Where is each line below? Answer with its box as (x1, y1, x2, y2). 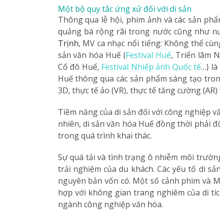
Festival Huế (126, 49, 171, 60)
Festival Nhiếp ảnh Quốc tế (101, 61, 201, 72)
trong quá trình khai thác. (57, 130, 152, 141)
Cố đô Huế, (57, 61, 102, 72)
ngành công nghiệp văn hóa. (57, 198, 163, 210)
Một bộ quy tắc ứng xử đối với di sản (57, 3, 192, 14)
